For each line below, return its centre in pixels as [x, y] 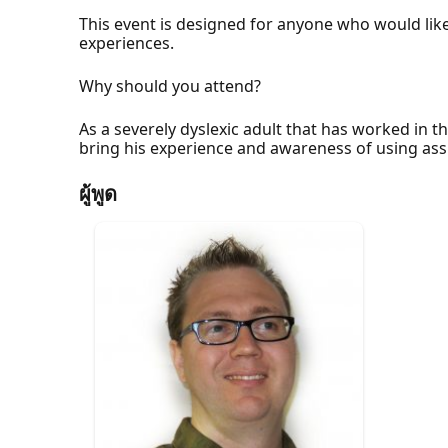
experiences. [127, 42]
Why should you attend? [170, 85]
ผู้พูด [98, 193]
